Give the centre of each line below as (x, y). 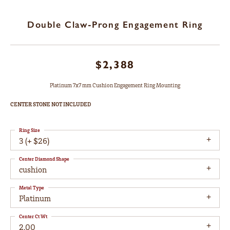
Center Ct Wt (33, 216)
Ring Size (30, 130)
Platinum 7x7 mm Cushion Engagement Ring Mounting (115, 85)
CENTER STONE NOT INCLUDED (51, 104)
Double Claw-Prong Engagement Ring (115, 25)
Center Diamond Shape (44, 159)
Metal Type (32, 188)
